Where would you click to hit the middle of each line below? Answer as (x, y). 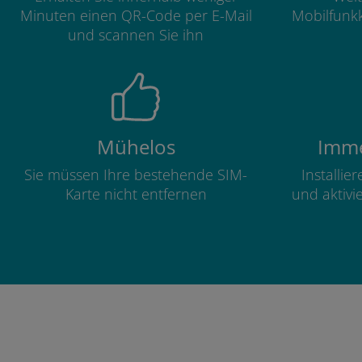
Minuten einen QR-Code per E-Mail (136, 15)
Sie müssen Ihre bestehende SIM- (136, 175)
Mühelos (136, 147)
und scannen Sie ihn (136, 35)
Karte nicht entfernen (136, 194)
